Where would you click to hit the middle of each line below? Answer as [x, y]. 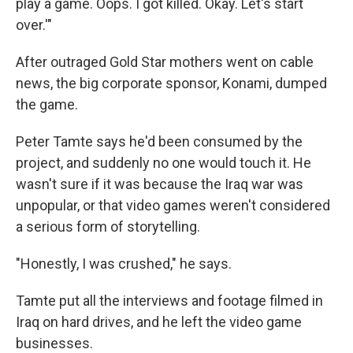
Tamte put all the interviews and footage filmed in [169, 301]
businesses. [54, 343]
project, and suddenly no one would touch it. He [163, 163]
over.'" [34, 25]
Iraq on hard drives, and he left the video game [159, 322]
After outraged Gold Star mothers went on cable [165, 62]
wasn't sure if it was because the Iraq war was [160, 184]
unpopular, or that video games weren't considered [173, 205]
